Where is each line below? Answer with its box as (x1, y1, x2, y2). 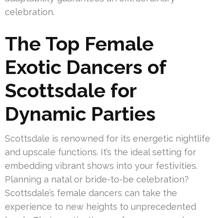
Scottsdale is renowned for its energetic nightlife (5, 133, 210, 144)
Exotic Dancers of (5, 55, 166, 78)
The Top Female (5, 32, 154, 55)
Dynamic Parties (5, 102, 156, 125)
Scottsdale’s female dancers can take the (5, 187, 177, 198)
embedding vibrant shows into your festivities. (5, 160, 198, 171)
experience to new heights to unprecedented (5, 201, 196, 212)
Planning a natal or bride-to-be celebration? (5, 174, 189, 184)
